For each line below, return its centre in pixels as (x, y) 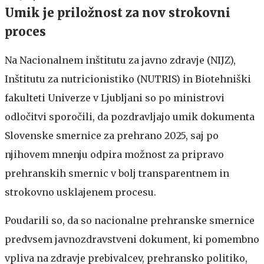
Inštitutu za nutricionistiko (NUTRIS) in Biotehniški (128, 79)
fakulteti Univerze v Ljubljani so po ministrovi (115, 98)
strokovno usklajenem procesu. (80, 192)
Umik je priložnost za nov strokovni (118, 13)
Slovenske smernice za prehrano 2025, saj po (112, 136)
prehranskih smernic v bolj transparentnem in (117, 173)
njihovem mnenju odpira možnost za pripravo (114, 154)
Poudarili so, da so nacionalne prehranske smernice (130, 220)
